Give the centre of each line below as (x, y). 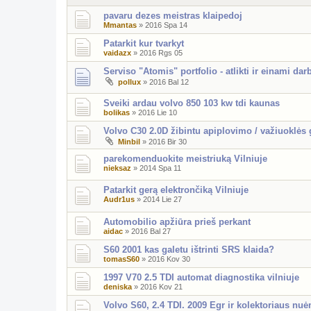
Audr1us (119, 200)
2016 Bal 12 (169, 82)
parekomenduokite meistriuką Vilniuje (185, 158)
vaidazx (117, 53)
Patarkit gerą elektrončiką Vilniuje (176, 190)
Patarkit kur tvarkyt (144, 43)
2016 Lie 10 (158, 112)
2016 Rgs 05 (161, 53)
